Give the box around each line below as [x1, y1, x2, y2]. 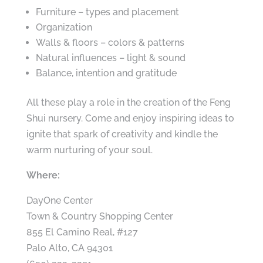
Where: [26, 170, 60, 181]
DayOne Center [26, 195, 93, 206]
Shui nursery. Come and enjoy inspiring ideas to [26, 113, 234, 124]
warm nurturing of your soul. [26, 144, 153, 156]
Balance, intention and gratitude [35, 68, 177, 79]
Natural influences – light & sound [35, 52, 186, 63]
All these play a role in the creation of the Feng [26, 97, 231, 108]
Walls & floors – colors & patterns [35, 37, 184, 48]
